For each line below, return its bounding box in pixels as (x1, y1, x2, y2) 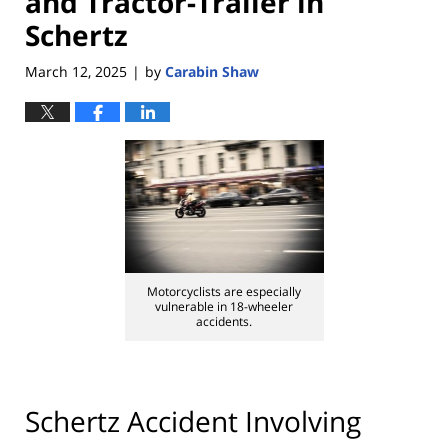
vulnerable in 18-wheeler (155, 297, 293, 315)
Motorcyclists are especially (147, 282, 301, 300)
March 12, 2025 (25, 62, 127, 82)
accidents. (196, 312, 252, 330)
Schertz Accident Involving (25, 401, 361, 440)
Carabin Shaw (165, 62, 259, 82)
